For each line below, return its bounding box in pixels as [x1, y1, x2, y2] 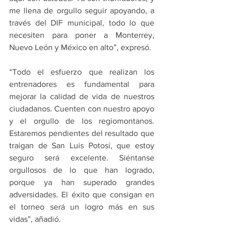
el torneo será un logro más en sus [9, 202, 154, 212]
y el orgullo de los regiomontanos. [9, 117, 154, 126]
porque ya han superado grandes [9, 178, 154, 187]
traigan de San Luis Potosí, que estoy [9, 141, 154, 150]
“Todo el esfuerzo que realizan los [9, 67, 154, 77]
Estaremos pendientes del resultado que [9, 129, 154, 138]
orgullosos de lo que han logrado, [9, 166, 154, 175]
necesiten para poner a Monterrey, [9, 31, 154, 40]
